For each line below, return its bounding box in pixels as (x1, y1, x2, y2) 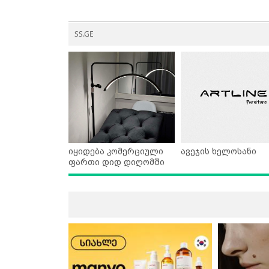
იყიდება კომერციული (68, 147, 163, 157)
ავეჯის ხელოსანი (180, 147, 256, 157)
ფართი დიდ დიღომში (68, 157, 165, 168)
